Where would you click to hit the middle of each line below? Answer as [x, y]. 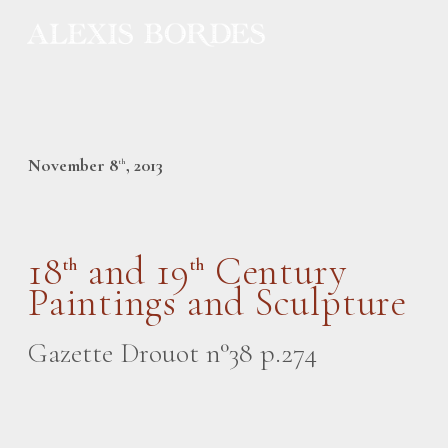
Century [276, 272]
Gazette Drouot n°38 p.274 [172, 353]
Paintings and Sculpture [217, 303]
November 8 [73, 165]
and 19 [134, 272]
